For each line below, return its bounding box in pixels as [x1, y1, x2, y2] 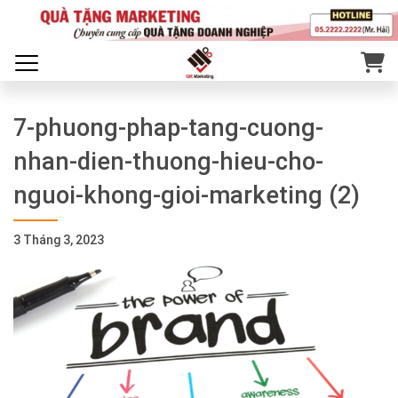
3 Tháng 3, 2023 [13, 233, 104, 247]
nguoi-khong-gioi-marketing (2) [13, 181, 360, 210]
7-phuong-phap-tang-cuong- [13, 114, 323, 142]
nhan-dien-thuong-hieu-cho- [13, 147, 323, 176]
